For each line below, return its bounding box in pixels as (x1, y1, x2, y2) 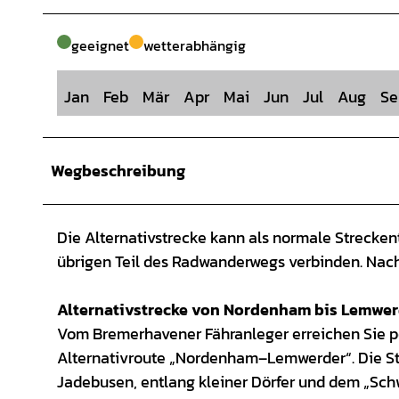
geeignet (71, 35, 129, 57)
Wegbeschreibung (51, 159, 185, 183)
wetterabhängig (143, 35, 246, 57)
